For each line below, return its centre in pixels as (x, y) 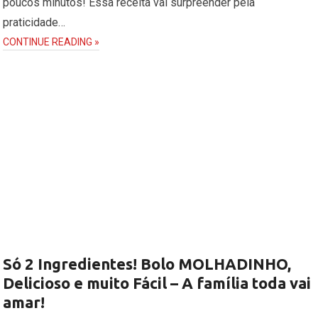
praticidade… (34, 23)
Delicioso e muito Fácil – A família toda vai (157, 283)
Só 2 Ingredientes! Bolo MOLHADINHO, (147, 263)
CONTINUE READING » (51, 42)
